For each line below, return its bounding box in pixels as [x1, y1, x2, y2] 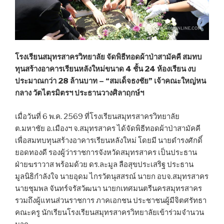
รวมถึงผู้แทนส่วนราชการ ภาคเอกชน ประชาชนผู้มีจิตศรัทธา [15, 195, 206, 205]
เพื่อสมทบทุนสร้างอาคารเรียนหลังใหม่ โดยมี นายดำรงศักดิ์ [15, 135, 202, 145]
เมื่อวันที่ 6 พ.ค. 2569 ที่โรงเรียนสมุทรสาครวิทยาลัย [15, 111, 179, 121]
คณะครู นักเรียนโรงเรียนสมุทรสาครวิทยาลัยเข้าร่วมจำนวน [15, 207, 204, 217]
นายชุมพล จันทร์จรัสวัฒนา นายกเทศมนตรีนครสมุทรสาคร [15, 183, 202, 193]
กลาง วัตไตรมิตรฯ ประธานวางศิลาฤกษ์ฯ [15, 88, 144, 98]
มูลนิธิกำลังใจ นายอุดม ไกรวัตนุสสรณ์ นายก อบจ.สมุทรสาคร [15, 171, 208, 181]
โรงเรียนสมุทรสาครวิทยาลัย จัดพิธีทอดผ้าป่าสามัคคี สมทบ [15, 52, 202, 62]
